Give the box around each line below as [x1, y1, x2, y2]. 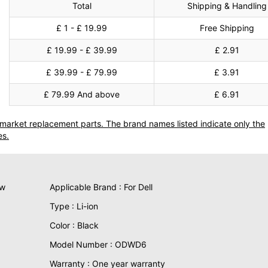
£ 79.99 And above [44, 89, 120, 99]
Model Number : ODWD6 [49, 239, 147, 249]
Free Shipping [199, 23, 254, 33]
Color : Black [49, 220, 99, 230]
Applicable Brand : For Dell [49, 182, 153, 192]
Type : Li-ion [49, 201, 98, 211]
